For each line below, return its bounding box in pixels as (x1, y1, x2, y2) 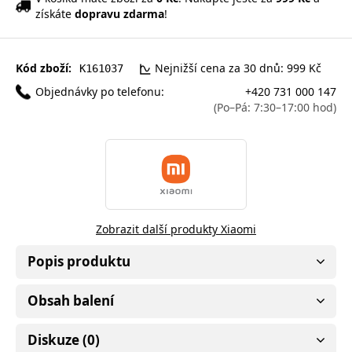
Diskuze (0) (27, 330, 100, 349)
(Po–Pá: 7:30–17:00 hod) (214, 99, 336, 115)
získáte (35, 5, 75, 21)
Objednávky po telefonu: (35, 83, 164, 99)
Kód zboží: (16, 60, 71, 75)
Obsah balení (27, 291, 114, 310)
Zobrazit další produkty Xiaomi (96, 221, 256, 236)
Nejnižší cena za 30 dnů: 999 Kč (155, 60, 321, 75)
